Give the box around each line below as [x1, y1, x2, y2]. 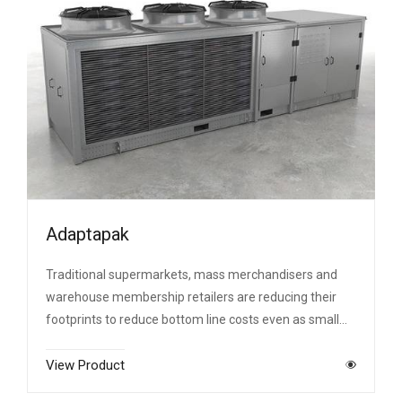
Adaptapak [46, 223, 129, 245]
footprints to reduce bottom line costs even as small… [46, 311, 347, 327]
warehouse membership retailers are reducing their [46, 289, 336, 304]
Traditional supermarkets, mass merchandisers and [46, 267, 337, 282]
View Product [46, 356, 125, 373]
